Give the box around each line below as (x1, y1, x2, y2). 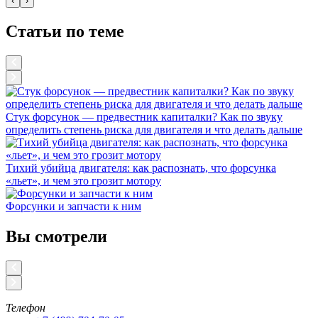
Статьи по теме (6, 21, 124, 40)
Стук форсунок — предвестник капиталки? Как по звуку (6, 110, 283, 123)
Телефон (6, 301, 45, 314)
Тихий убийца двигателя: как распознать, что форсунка (6, 161, 276, 174)
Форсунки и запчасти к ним (6, 199, 141, 212)
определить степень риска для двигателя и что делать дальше (6, 123, 302, 136)
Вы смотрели (6, 226, 107, 246)
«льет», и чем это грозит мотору (6, 174, 161, 187)
